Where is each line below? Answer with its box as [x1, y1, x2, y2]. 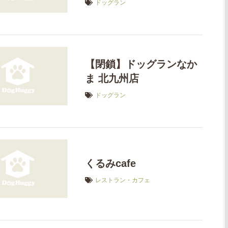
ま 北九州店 [85, 72, 139, 84]
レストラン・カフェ [95, 177, 151, 184]
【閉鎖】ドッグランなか [85, 58, 197, 70]
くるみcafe [85, 158, 136, 169]
